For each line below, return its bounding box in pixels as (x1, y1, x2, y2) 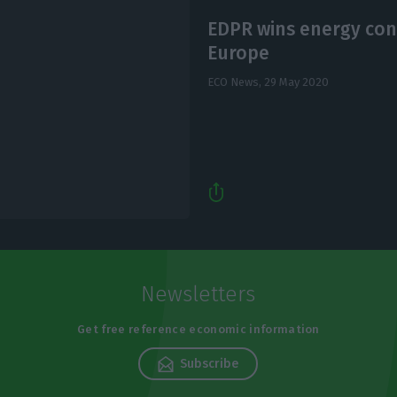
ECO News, (206, 74, 264, 89)
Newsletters (141, 282, 256, 307)
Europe (206, 41, 269, 65)
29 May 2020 (263, 74, 329, 89)
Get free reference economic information (77, 323, 320, 337)
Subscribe (180, 356, 239, 372)
